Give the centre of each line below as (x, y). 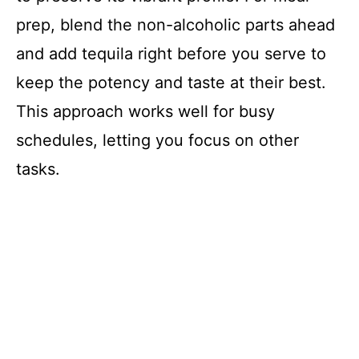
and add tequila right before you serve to (171, 54)
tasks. (38, 169)
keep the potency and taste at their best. (171, 83)
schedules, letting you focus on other (157, 141)
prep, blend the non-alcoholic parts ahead (175, 25)
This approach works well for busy (145, 112)
